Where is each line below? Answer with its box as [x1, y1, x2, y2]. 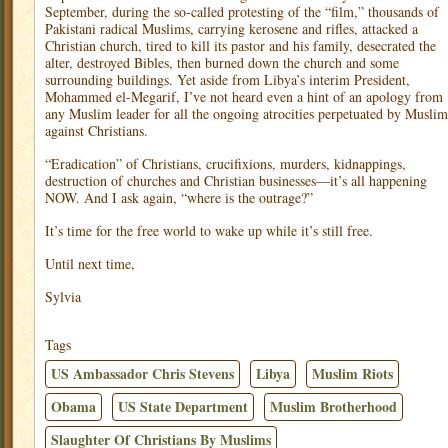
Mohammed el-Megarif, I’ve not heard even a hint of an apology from [45, 87, 443, 106]
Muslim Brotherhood [270, 396, 397, 417]
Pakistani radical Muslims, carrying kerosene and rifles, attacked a [45, 19, 418, 38]
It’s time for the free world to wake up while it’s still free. [45, 221, 373, 240]
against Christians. [45, 121, 148, 140]
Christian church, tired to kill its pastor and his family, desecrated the [45, 36, 436, 55]
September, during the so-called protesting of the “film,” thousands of [45, 2, 439, 21]
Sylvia [45, 287, 81, 306]
